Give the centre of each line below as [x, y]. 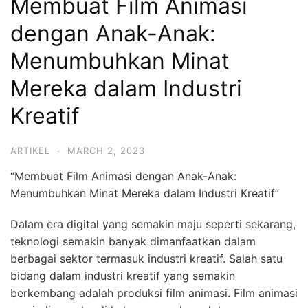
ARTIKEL [30, 150]
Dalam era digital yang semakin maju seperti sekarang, [153, 224]
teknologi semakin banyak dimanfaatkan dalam [133, 241]
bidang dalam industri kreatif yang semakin [123, 275]
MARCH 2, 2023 [106, 150]
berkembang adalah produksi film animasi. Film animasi [154, 293]
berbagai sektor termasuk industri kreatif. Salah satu [146, 258]
